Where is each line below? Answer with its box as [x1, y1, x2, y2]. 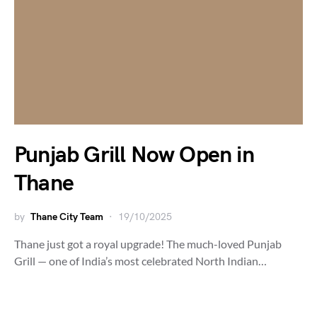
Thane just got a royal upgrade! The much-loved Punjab [14, 237, 282, 250]
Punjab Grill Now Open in [14, 142, 254, 169]
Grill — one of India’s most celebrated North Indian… [14, 254, 267, 267]
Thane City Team [30, 211, 103, 223]
